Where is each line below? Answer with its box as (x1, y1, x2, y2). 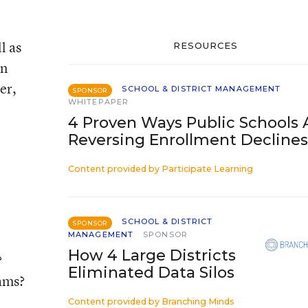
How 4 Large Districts (68, 246, 236, 265)
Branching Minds (162, 296, 234, 307)
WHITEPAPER (68, 97, 129, 107)
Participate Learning (162, 164, 253, 174)
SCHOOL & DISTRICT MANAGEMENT (122, 84, 281, 93)
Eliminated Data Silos (68, 263, 234, 282)
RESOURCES (173, 40, 239, 51)
